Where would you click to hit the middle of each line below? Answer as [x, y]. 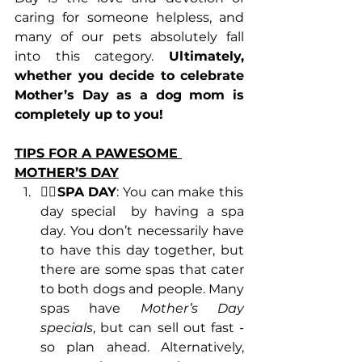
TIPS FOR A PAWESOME [98, 154]
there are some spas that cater [142, 270]
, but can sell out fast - [168, 328]
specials [67, 328]
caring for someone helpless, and [129, 18]
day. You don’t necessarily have [142, 231]
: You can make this [180, 192]
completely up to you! [89, 115]
